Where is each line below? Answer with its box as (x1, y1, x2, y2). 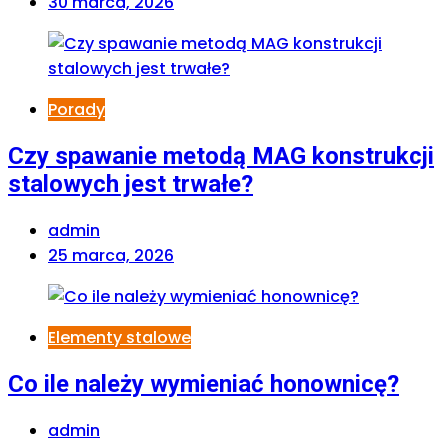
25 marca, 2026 (48, 244, 174, 268)
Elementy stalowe (48, 326, 191, 350)
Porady (48, 98, 105, 122)
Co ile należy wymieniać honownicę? (8, 369, 399, 398)
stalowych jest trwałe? (8, 170, 253, 199)
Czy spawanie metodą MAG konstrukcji (8, 142, 434, 171)
